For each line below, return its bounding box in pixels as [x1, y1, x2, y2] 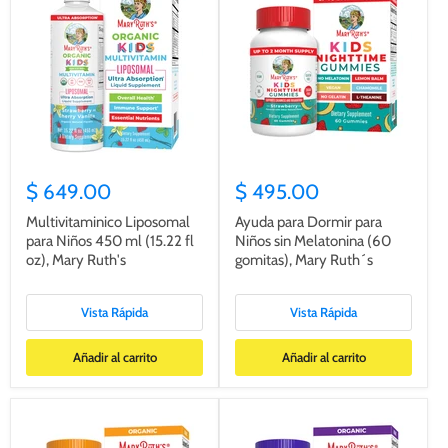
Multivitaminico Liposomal [26, 212, 190, 231]
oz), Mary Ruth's [26, 250, 126, 269]
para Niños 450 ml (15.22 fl [26, 231, 194, 250]
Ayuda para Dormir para [235, 212, 382, 231]
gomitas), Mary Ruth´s [235, 250, 373, 269]
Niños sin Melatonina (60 [235, 231, 391, 250]
